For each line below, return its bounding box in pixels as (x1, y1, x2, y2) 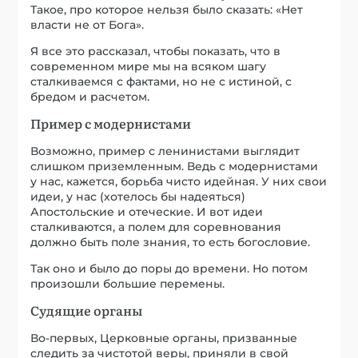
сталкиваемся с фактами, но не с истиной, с (30, 74, 292, 89)
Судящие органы (30, 300, 143, 320)
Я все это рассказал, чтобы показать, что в (30, 43, 281, 58)
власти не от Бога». (30, 17, 145, 32)
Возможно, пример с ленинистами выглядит (30, 143, 300, 158)
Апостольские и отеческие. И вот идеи (30, 204, 264, 219)
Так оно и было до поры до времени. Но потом (30, 261, 308, 276)
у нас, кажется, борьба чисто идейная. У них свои (30, 173, 328, 189)
